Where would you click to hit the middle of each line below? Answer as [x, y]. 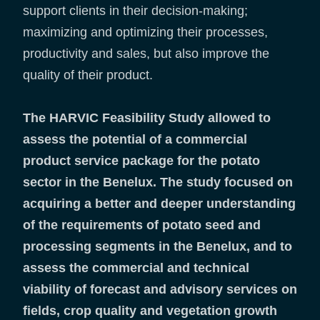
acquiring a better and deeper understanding [159, 204]
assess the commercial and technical [136, 268]
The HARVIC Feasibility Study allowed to [147, 118]
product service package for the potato [141, 161]
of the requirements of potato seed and [142, 225]
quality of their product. [88, 75]
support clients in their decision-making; [135, 11]
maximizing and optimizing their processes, [145, 32]
